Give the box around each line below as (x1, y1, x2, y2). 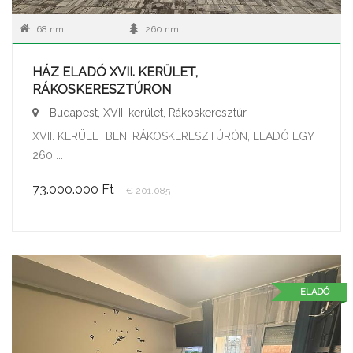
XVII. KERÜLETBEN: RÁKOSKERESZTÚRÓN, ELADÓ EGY (32, 129, 314, 143)
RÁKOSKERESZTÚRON (32, 81, 171, 97)
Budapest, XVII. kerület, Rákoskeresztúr (46, 106, 247, 119)
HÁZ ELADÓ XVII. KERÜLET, (32, 64, 198, 80)
